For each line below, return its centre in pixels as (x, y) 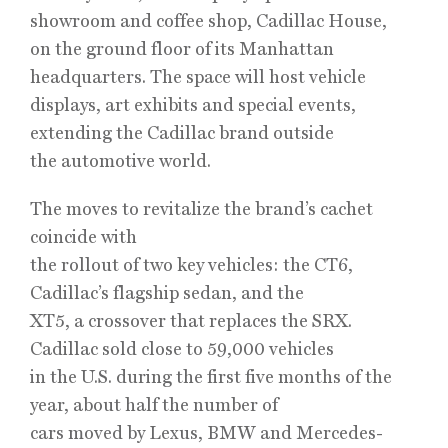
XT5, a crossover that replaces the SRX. (191, 320)
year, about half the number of (154, 404)
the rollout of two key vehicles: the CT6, (191, 264)
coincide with (83, 236)
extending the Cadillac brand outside (182, 132)
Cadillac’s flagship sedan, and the (167, 292)
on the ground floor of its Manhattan (182, 48)
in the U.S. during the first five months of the (211, 376)
